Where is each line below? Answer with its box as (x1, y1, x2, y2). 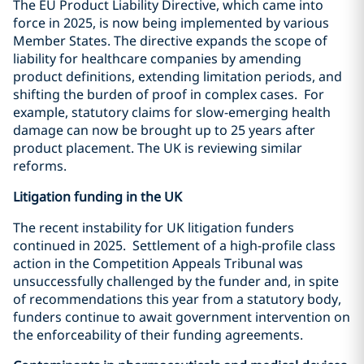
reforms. (13, 157, 67, 175)
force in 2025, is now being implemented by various (13, 14, 329, 32)
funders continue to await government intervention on (13, 308, 350, 326)
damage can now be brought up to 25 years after (13, 121, 315, 139)
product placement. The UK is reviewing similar (13, 139, 302, 157)
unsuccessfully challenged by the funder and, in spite (13, 272, 339, 290)
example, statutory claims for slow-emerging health (13, 103, 331, 121)
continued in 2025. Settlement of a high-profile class (13, 236, 336, 254)
